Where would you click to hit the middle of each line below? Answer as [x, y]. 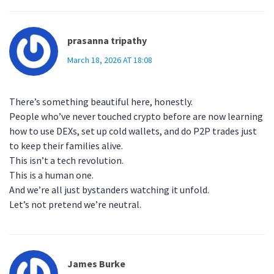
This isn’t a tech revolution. [66, 161]
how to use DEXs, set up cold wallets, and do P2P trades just [133, 131]
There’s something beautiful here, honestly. [101, 102]
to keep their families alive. [66, 146]
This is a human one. [51, 175]
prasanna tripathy [107, 41]
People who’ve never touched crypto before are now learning [136, 117]
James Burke [96, 264]
